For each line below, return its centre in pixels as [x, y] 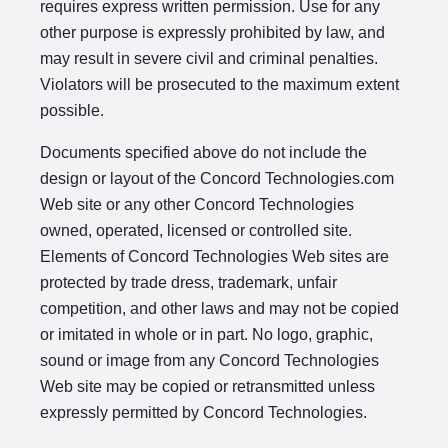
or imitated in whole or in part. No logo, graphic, [206, 334]
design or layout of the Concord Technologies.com [217, 178]
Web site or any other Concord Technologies [197, 204]
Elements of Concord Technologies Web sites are [214, 256]
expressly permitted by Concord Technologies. [203, 412]
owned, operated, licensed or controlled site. [196, 230]
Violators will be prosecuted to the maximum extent [219, 84]
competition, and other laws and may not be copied [219, 308]
